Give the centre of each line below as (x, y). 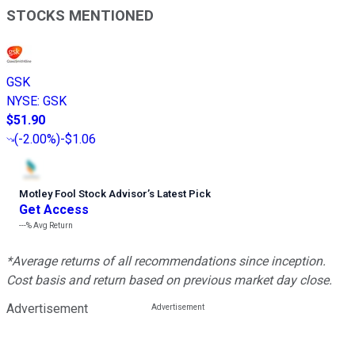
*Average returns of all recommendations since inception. (166, 261)
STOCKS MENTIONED (80, 16)
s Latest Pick (180, 194)
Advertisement (47, 309)
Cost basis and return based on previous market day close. (169, 281)
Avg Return (52, 226)
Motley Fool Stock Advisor (83, 194)
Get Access (54, 210)
